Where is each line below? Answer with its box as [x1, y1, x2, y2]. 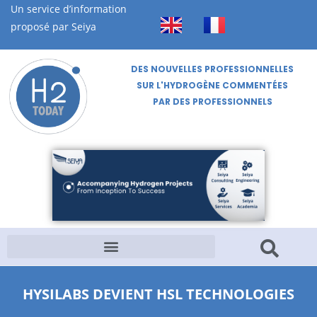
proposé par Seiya [11, 20, 96, 33]
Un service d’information [11, 2, 127, 16]
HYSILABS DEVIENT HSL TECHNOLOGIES [23, 284, 294, 304]
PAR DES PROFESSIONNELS [152, 96, 272, 108]
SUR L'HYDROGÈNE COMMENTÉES [137, 79, 289, 91]
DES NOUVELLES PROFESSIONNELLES [131, 63, 294, 75]
